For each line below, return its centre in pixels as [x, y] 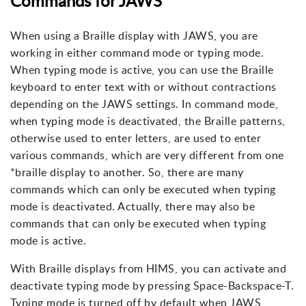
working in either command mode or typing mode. [137, 52]
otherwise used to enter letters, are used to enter [136, 138]
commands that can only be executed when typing [138, 223]
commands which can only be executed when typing [143, 189]
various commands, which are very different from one [147, 155]
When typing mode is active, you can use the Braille [142, 69]
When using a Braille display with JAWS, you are [134, 35]
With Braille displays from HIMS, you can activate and [149, 268]
